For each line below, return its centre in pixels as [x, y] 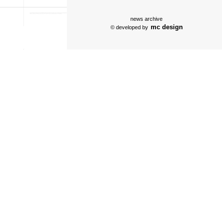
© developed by [130, 27]
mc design [166, 27]
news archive [146, 19]
